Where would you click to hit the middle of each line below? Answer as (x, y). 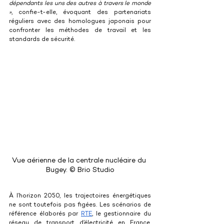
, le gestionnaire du (121, 214)
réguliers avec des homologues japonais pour (80, 21)
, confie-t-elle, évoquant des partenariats (81, 12)
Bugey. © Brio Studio (80, 170)
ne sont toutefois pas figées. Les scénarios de (80, 205)
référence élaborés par (45, 214)
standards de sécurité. (42, 39)
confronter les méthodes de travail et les (80, 30)
